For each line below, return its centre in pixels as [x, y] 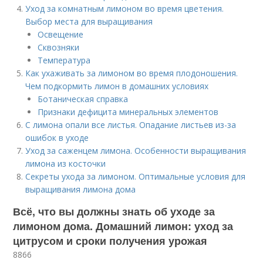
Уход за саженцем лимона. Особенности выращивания [136, 151]
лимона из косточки [66, 163]
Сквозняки [59, 47]
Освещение [61, 34]
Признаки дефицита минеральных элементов [128, 112]
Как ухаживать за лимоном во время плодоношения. [132, 73]
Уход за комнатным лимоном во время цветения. [125, 9]
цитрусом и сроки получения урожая [110, 241]
